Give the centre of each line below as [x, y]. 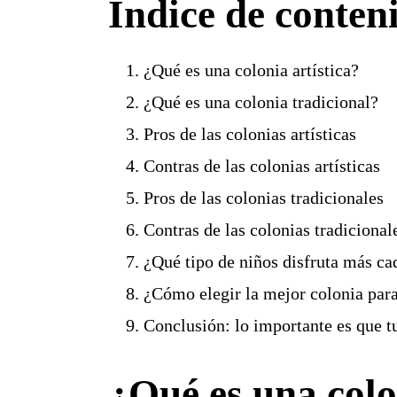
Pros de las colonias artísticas [249, 134]
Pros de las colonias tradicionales [263, 198]
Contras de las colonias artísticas [261, 166]
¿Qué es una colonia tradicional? [261, 102]
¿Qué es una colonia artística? [251, 70]
